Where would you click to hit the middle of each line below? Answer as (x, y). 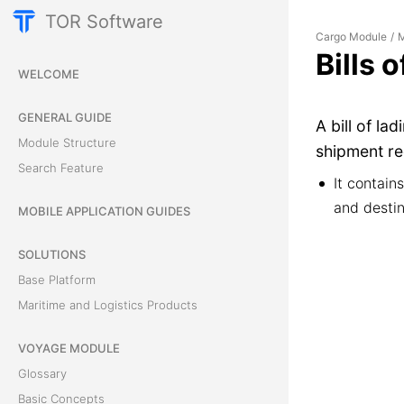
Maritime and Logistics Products (108, 305)
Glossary (42, 373)
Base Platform (57, 280)
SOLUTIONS (52, 254)
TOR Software (105, 22)
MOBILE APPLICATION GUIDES (104, 211)
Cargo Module (351, 36)
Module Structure (67, 142)
